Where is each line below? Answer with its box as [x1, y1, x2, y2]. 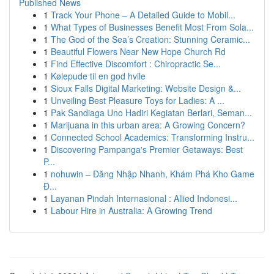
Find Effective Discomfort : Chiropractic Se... [51, 57, 221, 70]
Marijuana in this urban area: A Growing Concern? [51, 119, 245, 131]
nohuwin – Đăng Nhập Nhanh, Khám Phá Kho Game [51, 168, 254, 180]
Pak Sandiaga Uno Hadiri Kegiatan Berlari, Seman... [51, 106, 252, 119]
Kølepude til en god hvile [51, 70, 146, 82]
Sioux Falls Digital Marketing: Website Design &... [51, 82, 241, 94]
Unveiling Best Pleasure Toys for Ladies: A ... [51, 94, 224, 106]
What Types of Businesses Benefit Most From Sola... [51, 21, 254, 33]
